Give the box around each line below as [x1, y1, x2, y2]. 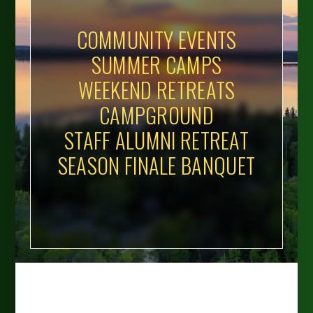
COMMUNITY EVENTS [76, 24, 237, 56]
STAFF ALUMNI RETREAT [64, 124, 249, 156]
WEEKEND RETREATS [78, 74, 235, 106]
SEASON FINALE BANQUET [57, 150, 256, 182]
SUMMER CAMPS [91, 49, 222, 81]
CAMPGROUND [99, 99, 214, 131]
